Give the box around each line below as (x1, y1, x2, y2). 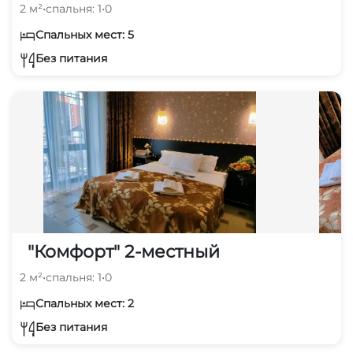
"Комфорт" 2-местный (28, 240, 220, 262)
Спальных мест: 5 (35, 27, 134, 42)
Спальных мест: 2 (35, 295, 134, 310)
